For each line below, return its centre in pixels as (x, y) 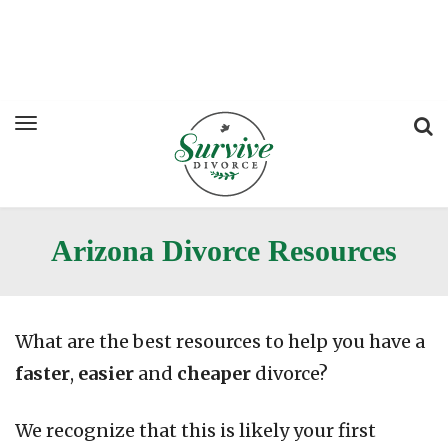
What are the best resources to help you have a (220, 341)
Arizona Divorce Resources (224, 250)
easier (106, 373)
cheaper (214, 373)
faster (42, 373)
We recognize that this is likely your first (195, 430)
